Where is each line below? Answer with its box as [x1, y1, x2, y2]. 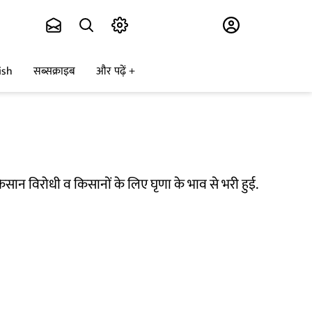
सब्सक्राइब [33, 62, 75, 81]
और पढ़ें [96, 62, 126, 81]
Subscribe [136, 13, 194, 38]
